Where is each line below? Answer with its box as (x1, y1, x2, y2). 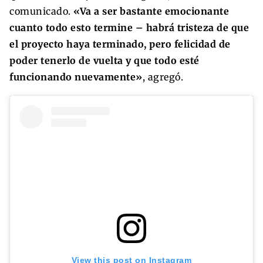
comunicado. (9, 5, 73, 17)
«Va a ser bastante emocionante (73, 5, 229, 17)
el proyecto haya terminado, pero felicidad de (9, 38, 231, 50)
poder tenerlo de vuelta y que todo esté (9, 54, 200, 66)
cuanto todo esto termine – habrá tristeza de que (9, 21, 249, 33)
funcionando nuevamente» (9, 70, 143, 83)
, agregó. (142, 70, 183, 83)
